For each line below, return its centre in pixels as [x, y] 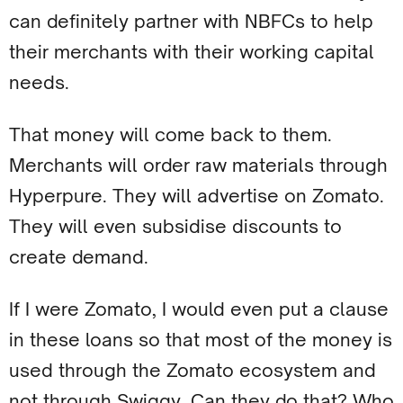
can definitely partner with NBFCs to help [191, 21]
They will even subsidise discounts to [175, 226]
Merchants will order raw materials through [198, 165]
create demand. [79, 257]
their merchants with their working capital [192, 52]
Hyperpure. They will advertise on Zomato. [197, 196]
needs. [39, 82]
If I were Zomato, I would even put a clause [199, 309]
